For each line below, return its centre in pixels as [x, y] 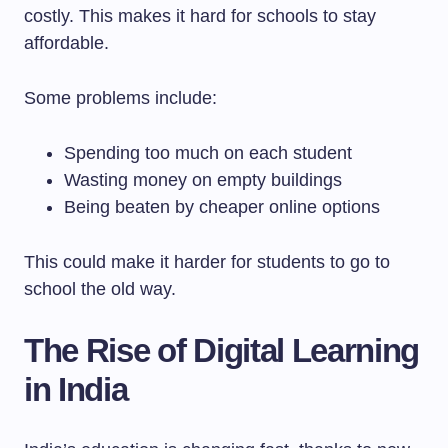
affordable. [66, 43]
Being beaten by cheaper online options [222, 207]
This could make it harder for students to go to [207, 262]
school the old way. [100, 289]
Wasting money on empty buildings [203, 180]
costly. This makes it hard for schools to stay [200, 16]
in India [76, 389]
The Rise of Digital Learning [222, 350]
